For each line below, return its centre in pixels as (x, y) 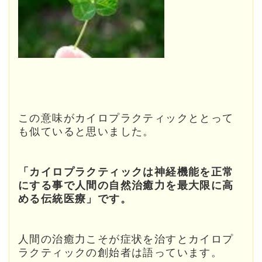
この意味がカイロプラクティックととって (126, 118)
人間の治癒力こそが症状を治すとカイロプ (126, 239)
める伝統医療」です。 (75, 199)
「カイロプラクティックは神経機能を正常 (126, 172)
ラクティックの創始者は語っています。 (120, 253)
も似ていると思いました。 (86, 132)
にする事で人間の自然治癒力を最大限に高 (126, 186)
